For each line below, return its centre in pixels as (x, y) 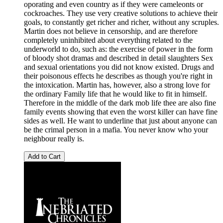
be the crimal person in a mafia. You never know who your (116, 130)
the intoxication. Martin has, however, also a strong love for (117, 85)
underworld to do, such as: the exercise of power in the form (118, 49)
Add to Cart (44, 157)
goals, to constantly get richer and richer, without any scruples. (121, 22)
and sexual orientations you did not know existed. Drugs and (119, 67)
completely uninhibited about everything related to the (108, 40)
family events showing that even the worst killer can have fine (121, 112)
